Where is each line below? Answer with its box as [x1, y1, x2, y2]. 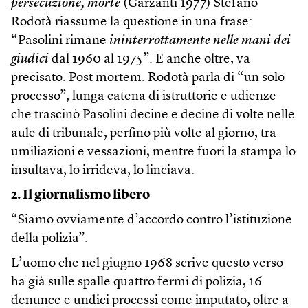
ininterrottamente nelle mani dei [109, 34, 291, 47]
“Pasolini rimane [11, 34, 109, 47]
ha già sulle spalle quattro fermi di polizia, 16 [11, 275, 262, 289]
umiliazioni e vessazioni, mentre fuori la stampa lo [11, 145, 296, 159]
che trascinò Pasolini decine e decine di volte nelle [11, 108, 295, 122]
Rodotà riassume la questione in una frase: [11, 15, 252, 29]
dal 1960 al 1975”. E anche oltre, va [49, 52, 250, 66]
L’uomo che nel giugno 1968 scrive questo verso [11, 256, 283, 270]
